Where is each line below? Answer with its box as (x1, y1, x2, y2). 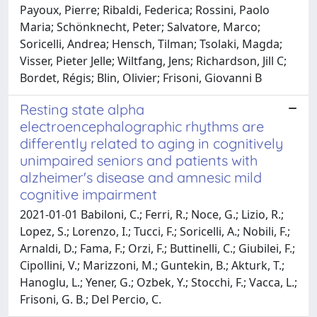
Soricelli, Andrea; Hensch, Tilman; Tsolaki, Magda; (20, 35, 282, 52)
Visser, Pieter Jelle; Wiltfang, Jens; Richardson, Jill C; (20, 52, 287, 69)
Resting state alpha (20, 100, 144, 118)
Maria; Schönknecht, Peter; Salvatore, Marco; (20, 18, 260, 35)
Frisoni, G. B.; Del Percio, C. (20, 291, 161, 307)
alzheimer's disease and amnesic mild (20, 168, 262, 186)
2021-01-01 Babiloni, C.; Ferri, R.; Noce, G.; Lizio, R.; (20, 206, 284, 222)
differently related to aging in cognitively (20, 134, 283, 152)
